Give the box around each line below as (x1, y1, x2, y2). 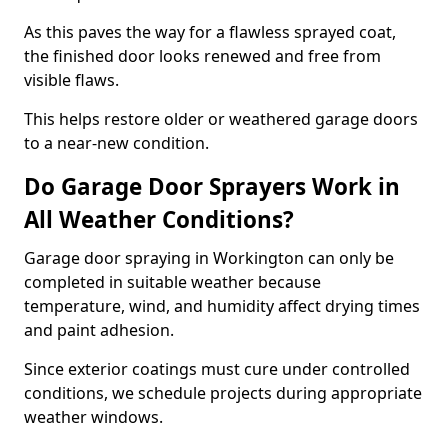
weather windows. (24, 406, 163, 428)
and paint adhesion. (24, 319, 174, 341)
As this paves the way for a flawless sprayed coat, (24, 21, 396, 43)
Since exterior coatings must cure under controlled (24, 358, 410, 380)
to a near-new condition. (24, 132, 209, 154)
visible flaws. (24, 69, 119, 91)
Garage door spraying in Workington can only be (24, 247, 394, 269)
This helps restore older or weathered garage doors (24, 108, 418, 130)
